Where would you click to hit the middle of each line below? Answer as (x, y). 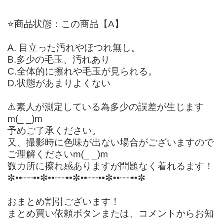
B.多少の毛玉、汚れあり (59, 59)
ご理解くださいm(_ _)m (58, 154)
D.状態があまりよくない (59, 83)
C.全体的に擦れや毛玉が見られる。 (82, 71)
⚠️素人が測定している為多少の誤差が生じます (106, 107)
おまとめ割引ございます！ (64, 201)
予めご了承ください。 (54, 130)
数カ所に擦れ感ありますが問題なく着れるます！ (110, 166)
